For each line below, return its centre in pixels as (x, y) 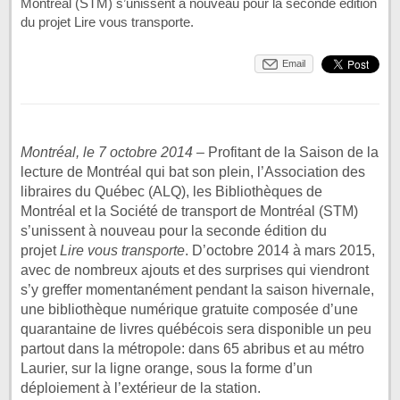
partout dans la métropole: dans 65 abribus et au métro (192, 349)
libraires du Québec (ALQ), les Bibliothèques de (171, 192)
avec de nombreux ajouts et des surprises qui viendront (195, 270)
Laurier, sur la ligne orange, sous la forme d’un (167, 368)
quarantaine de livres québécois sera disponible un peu (196, 329)
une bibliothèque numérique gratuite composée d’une (189, 309)
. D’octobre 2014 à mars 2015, (280, 250)
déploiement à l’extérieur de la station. (141, 388)
